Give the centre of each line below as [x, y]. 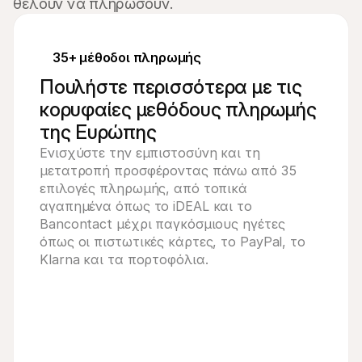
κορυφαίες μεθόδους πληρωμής [178, 109]
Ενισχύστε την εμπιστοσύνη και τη [150, 153]
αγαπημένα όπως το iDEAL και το [146, 206]
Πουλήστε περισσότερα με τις [171, 87]
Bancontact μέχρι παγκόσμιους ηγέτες [162, 224]
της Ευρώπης [98, 132]
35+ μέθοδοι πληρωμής [127, 57]
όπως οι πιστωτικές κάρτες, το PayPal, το [173, 242]
